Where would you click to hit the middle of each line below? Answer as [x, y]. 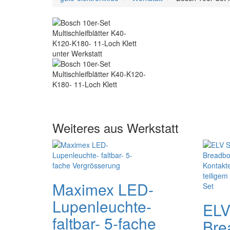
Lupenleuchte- [102, 206]
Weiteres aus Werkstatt [116, 128]
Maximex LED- [103, 189]
